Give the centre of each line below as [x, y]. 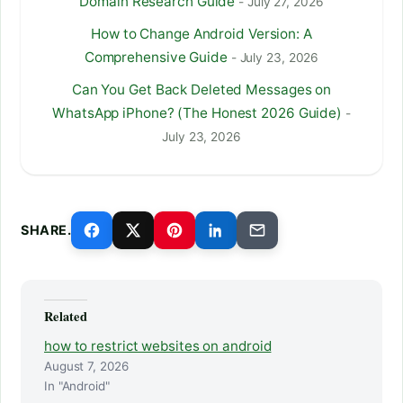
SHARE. [46, 229]
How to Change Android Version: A [201, 33]
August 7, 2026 [86, 366]
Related [66, 316]
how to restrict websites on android [158, 345]
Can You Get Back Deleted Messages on [201, 89]
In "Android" [77, 385]
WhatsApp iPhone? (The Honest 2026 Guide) [197, 112]
